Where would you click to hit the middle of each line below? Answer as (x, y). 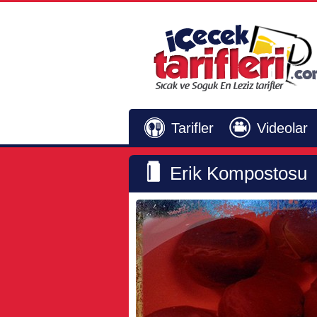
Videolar (282, 128)
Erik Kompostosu (238, 173)
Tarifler (192, 128)
